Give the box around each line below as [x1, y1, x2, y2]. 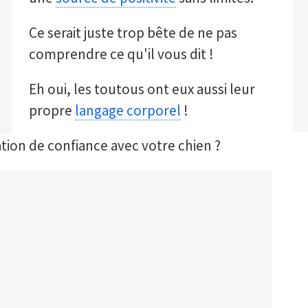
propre [28, 101, 75, 120]
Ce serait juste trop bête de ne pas [28, 23, 237, 42]
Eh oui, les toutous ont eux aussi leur [28, 80, 255, 98]
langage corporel [74, 101, 181, 120]
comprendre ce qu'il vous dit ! [28, 45, 214, 63]
